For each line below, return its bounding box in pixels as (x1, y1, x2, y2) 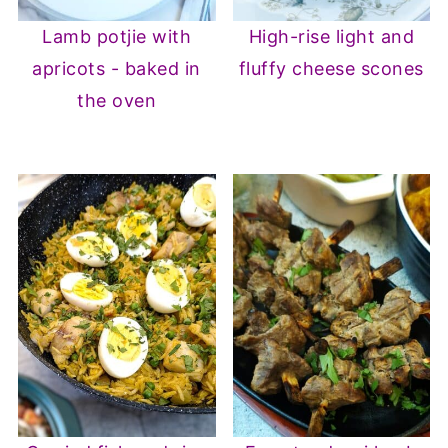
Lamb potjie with (42, 25, 192, 47)
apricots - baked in (32, 57, 201, 79)
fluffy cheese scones (238, 57, 424, 79)
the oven (77, 89, 157, 111)
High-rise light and (248, 25, 415, 47)
